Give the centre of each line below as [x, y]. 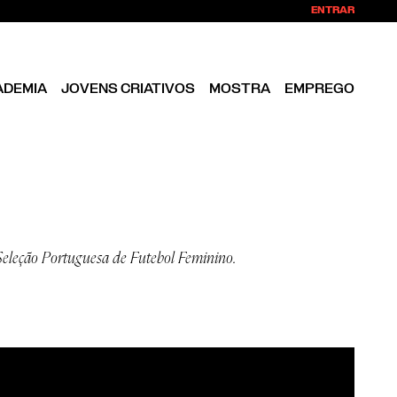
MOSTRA [240, 89]
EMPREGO [319, 89]
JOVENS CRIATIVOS [128, 89]
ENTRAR [333, 10]
